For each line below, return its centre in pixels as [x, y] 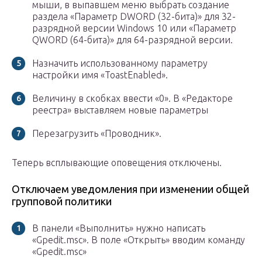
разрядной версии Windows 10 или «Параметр [134, 28]
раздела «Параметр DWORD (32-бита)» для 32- [134, 17]
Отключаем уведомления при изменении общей [130, 189]
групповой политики [62, 201]
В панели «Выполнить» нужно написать [119, 228]
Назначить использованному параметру [120, 63]
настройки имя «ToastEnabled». [100, 75]
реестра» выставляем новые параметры [120, 110]
